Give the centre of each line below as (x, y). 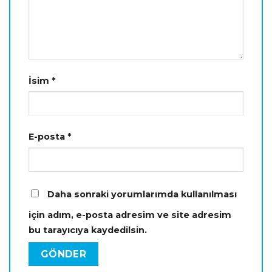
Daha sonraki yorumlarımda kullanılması (142, 195)
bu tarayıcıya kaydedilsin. (88, 230)
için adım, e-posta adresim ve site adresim (130, 215)
